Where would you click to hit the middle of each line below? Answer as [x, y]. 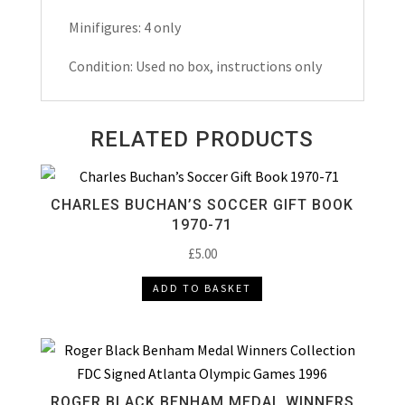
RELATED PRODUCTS [202, 139]
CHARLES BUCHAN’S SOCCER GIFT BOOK [202, 204]
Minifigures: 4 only [124, 27]
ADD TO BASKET [202, 288]
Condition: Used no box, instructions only [195, 66]
